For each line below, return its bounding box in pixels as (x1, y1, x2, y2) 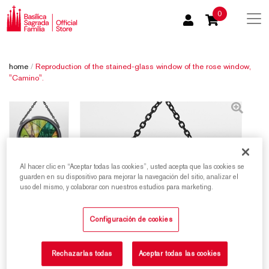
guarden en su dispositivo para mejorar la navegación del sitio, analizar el (20, 172, 239, 181)
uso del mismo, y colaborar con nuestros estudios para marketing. (20, 183, 214, 192)
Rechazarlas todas (52, 249, 113, 258)
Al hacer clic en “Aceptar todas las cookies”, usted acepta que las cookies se (20, 162, 245, 171)
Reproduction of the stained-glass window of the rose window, (35, 62, 251, 71)
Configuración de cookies (89, 215, 173, 224)
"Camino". (9, 73, 44, 83)
